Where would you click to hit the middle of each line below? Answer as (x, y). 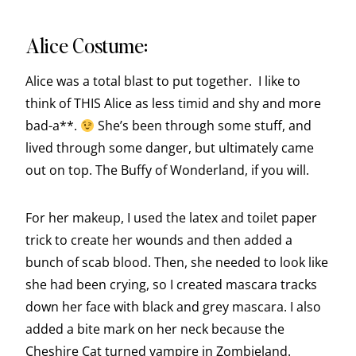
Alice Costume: (87, 45)
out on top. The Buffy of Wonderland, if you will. (169, 170)
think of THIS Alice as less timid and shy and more (173, 104)
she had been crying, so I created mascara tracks (171, 285)
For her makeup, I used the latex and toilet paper (171, 218)
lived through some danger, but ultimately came (170, 148)
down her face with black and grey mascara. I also (173, 307)
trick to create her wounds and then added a (159, 240)
